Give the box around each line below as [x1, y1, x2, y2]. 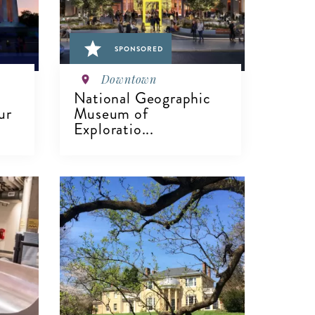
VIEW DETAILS [89, 217, 150, 229]
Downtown [101, 71, 157, 86]
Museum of [73, 102, 148, 124]
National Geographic [73, 86, 211, 109]
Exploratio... [73, 117, 154, 140]
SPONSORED [114, 44, 163, 54]
